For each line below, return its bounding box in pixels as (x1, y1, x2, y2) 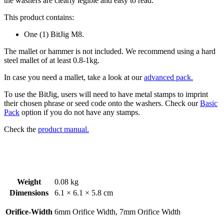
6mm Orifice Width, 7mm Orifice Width (54, 207, 180, 216)
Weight (17, 177, 41, 186)
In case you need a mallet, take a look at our (4, 72, 144, 81)
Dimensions (9, 188, 48, 197)
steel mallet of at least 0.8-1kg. (4, 55, 99, 64)
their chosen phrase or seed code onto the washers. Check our (4, 98, 200, 107)
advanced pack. (144, 72, 193, 81)
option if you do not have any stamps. (19, 107, 140, 116)
